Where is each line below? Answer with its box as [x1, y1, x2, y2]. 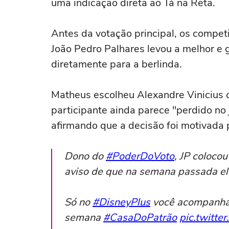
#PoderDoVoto [106, 149, 174, 163]
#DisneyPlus [93, 195, 150, 209]
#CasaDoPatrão [103, 211, 177, 224]
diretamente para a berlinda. [51, 57, 182, 71]
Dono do [64, 149, 106, 163]
